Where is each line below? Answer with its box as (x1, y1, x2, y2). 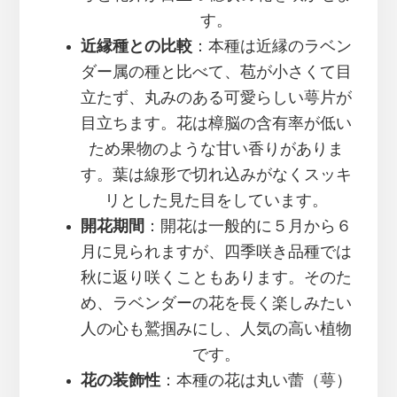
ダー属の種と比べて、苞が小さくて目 (81, 64, 352, 81)
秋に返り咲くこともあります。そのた (81, 269, 352, 286)
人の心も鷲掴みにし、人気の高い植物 (81, 321, 352, 338)
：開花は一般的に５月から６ (144, 218, 352, 235)
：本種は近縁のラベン (192, 38, 352, 55)
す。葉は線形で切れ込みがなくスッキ (81, 167, 352, 183)
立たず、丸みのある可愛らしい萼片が (81, 90, 352, 106)
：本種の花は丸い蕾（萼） (160, 372, 352, 389)
